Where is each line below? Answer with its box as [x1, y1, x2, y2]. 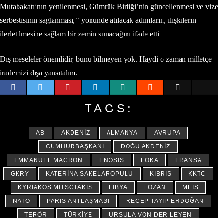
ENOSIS [99, 156, 124, 163]
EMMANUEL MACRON [14, 156, 83, 163]
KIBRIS [149, 170, 172, 177]
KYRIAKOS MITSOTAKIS [18, 183, 92, 191]
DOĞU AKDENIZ [121, 143, 170, 150]
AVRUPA [154, 129, 181, 136]
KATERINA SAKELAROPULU [45, 170, 133, 177]
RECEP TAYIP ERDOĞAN [126, 197, 204, 204]
